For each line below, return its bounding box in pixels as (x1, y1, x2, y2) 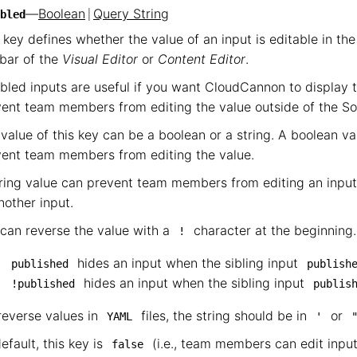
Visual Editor (62, 51, 138, 67)
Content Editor (158, 51, 245, 67)
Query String (93, 6, 169, 22)
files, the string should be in (137, 308, 311, 324)
